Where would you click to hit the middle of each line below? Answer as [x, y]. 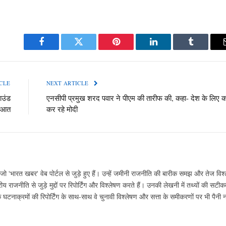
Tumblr [203, 49]
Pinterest [131, 49]
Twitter [91, 49]
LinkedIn [169, 49]
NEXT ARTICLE [68, 83]
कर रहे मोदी [62, 109]
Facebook [58, 49]
